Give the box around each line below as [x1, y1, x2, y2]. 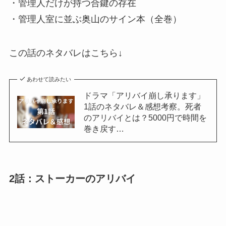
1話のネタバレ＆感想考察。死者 [83, 102, 201, 111]
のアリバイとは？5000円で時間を [83, 113, 207, 123]
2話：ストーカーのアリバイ [9, 173, 136, 185]
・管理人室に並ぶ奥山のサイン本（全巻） [9, 14, 182, 24]
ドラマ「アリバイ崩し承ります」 [83, 91, 205, 100]
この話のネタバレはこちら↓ [9, 48, 123, 59]
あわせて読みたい [27, 76, 72, 83]
